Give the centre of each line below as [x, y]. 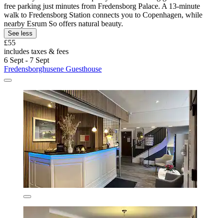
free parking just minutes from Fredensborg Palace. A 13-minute [102, 6]
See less [20, 33]
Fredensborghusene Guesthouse [53, 69]
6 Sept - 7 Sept [27, 60]
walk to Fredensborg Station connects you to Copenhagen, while [103, 15]
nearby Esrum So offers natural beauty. [64, 23]
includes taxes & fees [36, 51]
